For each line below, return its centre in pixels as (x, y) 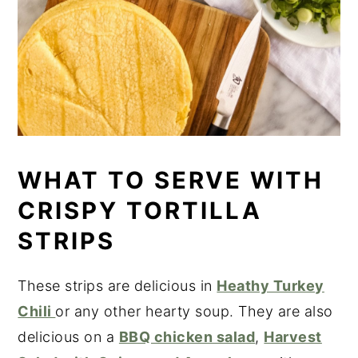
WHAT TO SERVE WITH (171, 181)
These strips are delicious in (117, 286)
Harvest (293, 337)
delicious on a (68, 337)
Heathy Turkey (270, 286)
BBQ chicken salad (187, 337)
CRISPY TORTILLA (140, 211)
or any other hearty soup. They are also (194, 312)
